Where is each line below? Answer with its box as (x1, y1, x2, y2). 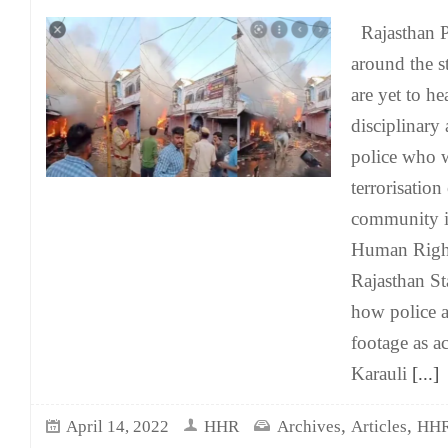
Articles (351, 417, 407, 436)
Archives (277, 417, 341, 436)
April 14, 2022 (66, 417, 169, 436)
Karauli (351, 363, 407, 384)
